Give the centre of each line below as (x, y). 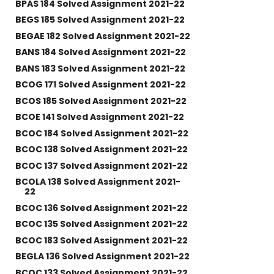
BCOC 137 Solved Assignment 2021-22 (101, 165)
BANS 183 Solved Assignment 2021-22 (100, 68)
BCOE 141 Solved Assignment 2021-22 (99, 117)
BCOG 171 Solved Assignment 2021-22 (100, 85)
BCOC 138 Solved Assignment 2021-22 (101, 150)
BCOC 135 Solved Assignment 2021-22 (101, 224)
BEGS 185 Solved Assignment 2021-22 (100, 20)
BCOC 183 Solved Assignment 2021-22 (101, 240)
